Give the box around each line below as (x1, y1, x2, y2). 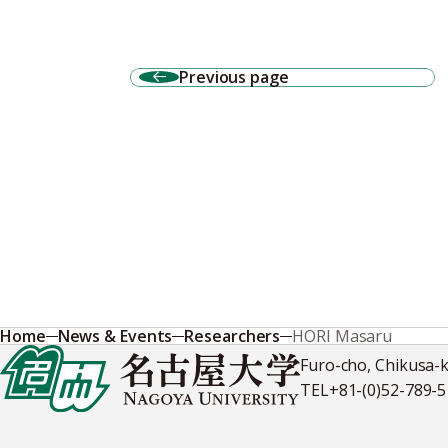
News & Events (57, 324, 173, 347)
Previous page (179, 65, 289, 88)
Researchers (184, 324, 281, 347)
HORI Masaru (292, 324, 393, 347)
